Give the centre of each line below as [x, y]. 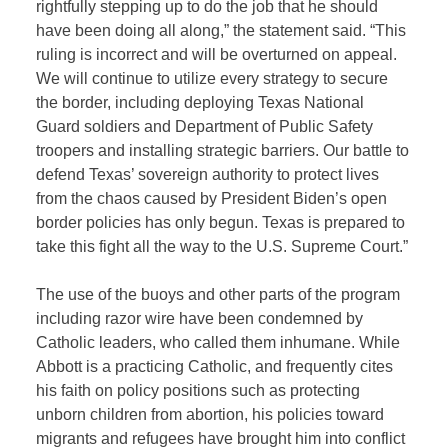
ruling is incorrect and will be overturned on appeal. [217, 55]
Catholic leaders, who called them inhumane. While [218, 343]
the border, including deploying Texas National [200, 103]
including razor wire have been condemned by [200, 319]
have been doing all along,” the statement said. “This [221, 31]
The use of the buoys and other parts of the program [218, 295]
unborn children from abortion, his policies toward [210, 415]
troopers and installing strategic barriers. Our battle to [223, 151]
